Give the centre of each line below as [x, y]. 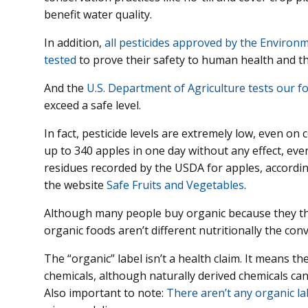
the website [75, 185]
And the [65, 88]
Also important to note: [105, 293]
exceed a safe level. [92, 106]
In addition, [74, 43]
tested [60, 60]
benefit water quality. [98, 15]
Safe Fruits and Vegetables [175, 185]
